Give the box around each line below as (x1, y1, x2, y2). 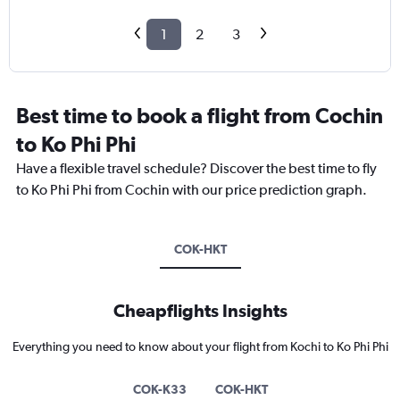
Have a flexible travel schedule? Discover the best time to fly (16, 160, 377, 178)
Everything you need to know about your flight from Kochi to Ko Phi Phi (12, 339, 388, 354)
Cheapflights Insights (112, 300, 287, 321)
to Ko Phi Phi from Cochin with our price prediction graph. (16, 181, 367, 199)
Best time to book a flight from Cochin (16, 103, 383, 129)
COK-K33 (132, 382, 187, 397)
